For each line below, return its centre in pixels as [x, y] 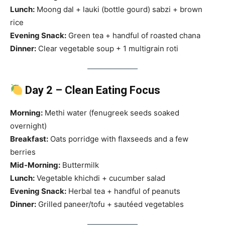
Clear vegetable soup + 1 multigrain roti [107, 49]
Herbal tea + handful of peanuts [123, 191]
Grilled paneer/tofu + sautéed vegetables [110, 204]
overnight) [28, 126]
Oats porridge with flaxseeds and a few [118, 139]
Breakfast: [29, 139]
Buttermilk [80, 165]
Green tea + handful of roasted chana [133, 36]
